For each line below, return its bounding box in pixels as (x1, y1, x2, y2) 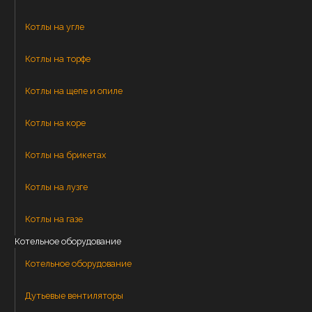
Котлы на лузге (25, 181, 88, 192)
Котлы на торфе (25, 53, 91, 64)
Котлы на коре (25, 117, 86, 128)
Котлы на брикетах (25, 149, 106, 160)
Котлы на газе (25, 213, 83, 224)
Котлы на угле (25, 21, 84, 32)
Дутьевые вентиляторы (25, 290, 123, 301)
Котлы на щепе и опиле (25, 85, 123, 96)
